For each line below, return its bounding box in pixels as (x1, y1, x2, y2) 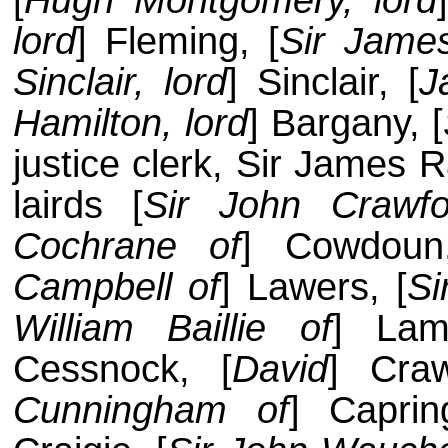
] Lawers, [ (219, 266, 407, 309)
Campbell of (12, 266, 220, 309)
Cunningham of (12, 389, 289, 432)
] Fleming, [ (75, 20, 280, 63)
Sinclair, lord (12, 61, 227, 104)
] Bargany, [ (248, 102, 444, 145)
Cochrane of (12, 225, 242, 268)
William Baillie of (12, 307, 332, 350)
